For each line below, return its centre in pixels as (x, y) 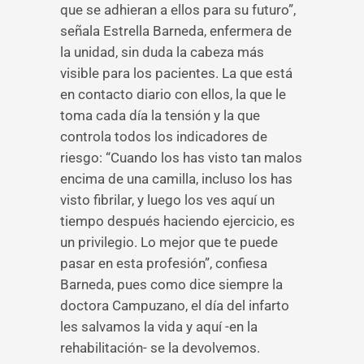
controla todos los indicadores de (164, 136)
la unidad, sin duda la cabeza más (162, 52)
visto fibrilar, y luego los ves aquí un (167, 200)
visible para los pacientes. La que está (176, 73)
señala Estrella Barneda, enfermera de (176, 31)
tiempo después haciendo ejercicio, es (178, 221)
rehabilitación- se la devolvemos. (160, 348)
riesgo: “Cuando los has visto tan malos (181, 158)
